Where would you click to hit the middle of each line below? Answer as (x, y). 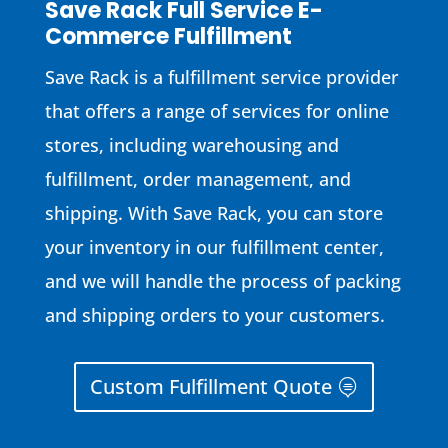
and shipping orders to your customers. (214, 314)
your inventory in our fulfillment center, (214, 246)
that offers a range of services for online (216, 110)
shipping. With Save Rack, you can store (213, 212)
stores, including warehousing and (191, 144)
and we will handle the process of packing (222, 280)
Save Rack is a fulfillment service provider (221, 76)
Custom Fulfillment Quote (210, 386)
